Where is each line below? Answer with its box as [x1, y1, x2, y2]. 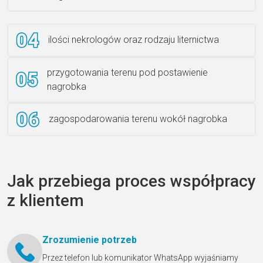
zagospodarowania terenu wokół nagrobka [49, 113, 227, 125]
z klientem [7, 190, 84, 210]
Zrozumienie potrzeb [42, 234, 137, 245]
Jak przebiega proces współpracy [7, 171, 256, 191]
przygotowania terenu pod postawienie [47, 66, 208, 78]
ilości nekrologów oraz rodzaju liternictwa [48, 34, 219, 46]
